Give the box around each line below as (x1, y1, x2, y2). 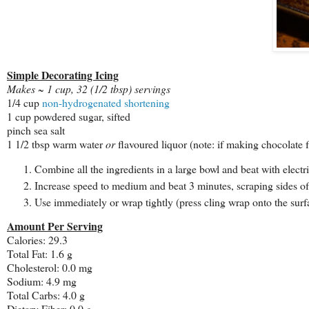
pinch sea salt (7, 122, 65, 137)
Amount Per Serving (7, 218, 103, 235)
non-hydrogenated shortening (42, 94, 170, 110)
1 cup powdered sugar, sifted (7, 108, 130, 123)
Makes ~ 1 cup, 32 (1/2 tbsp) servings (7, 81, 170, 96)
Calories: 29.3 (7, 232, 68, 248)
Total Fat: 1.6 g (7, 246, 72, 261)
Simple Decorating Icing (7, 66, 119, 83)
